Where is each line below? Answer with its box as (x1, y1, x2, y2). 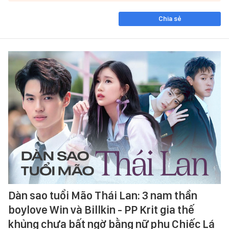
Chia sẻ (158, 15, 181, 22)
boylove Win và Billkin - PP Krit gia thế (8, 202, 194, 216)
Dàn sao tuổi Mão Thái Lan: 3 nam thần (8, 188, 197, 202)
